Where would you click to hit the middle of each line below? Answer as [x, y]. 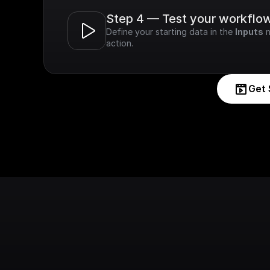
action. [120, 43]
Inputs [249, 32]
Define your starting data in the [171, 32]
